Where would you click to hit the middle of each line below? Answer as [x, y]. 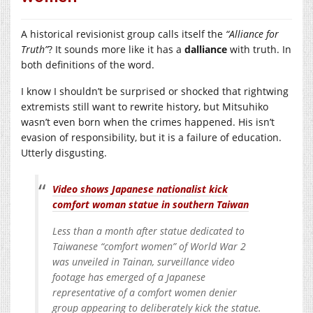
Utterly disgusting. [64, 152]
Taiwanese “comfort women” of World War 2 [149, 246]
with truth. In [259, 49]
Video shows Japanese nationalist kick [140, 189]
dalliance [206, 49]
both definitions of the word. [88, 64]
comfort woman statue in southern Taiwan [151, 204]
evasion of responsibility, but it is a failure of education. [153, 137]
